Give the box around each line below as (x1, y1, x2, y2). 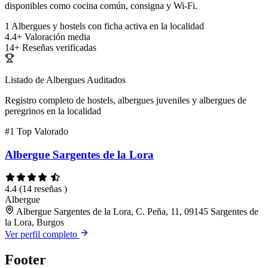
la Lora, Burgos (5, 217, 64, 227)
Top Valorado (17, 126, 68, 137)
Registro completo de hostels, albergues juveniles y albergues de (5, 95, 246, 106)
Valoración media (25, 32, 90, 42)
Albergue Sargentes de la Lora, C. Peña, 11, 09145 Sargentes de (16, 206, 258, 217)
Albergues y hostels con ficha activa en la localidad (11, 21, 204, 32)
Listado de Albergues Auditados (5, 75, 126, 86)
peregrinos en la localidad (5, 106, 101, 117)
